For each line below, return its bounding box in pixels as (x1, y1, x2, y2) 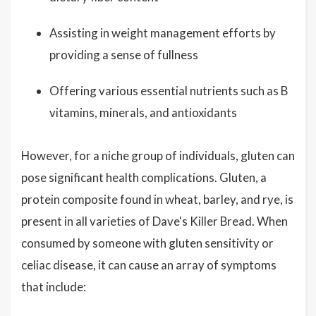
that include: (21, 279, 86, 295)
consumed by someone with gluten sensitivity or (21, 236, 274, 251)
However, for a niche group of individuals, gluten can (21, 148, 295, 164)
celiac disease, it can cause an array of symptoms (21, 257, 276, 273)
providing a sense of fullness (49, 47, 198, 63)
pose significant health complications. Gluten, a (21, 170, 267, 186)
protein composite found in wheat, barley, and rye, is (21, 192, 293, 207)
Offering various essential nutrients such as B (49, 83, 288, 99)
